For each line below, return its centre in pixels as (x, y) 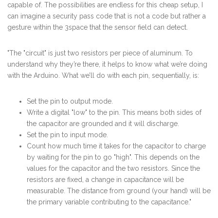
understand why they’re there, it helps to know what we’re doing (107, 64)
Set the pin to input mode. (67, 135)
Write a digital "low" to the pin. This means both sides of (114, 112)
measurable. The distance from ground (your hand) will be (119, 191)
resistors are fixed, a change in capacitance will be (105, 179)
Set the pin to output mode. (70, 101)
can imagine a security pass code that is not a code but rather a (107, 16)
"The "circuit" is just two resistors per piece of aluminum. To (100, 53)
